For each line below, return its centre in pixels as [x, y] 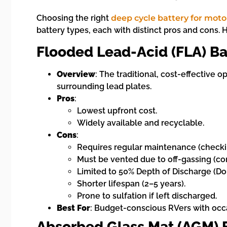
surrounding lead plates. [104, 87]
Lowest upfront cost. [117, 111]
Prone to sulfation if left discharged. [147, 196]
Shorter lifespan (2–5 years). [131, 184]
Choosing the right [74, 18]
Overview [76, 74]
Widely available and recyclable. [141, 123]
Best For [73, 208]
